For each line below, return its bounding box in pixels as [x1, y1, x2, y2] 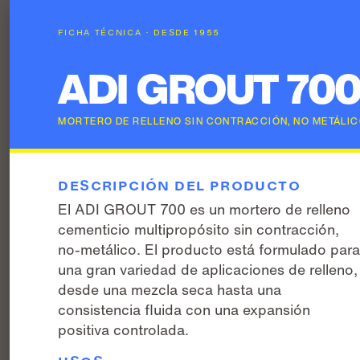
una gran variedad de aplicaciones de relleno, [58, 259, 358, 280]
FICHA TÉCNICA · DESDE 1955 [58, 27, 221, 39]
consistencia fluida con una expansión [58, 299, 311, 321]
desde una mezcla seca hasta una [58, 279, 282, 301]
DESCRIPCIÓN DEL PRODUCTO [58, 176, 301, 195]
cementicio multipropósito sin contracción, [58, 219, 340, 240]
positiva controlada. [58, 319, 190, 341]
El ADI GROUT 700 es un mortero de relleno [58, 198, 351, 220]
